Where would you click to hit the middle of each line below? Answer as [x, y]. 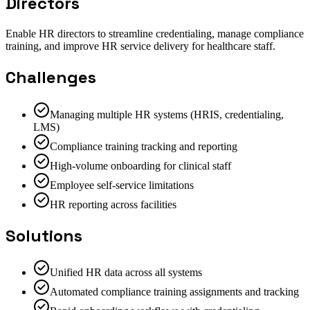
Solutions [44, 235]
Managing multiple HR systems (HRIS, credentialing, [167, 114]
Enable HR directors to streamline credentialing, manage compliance [155, 33]
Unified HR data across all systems [126, 273]
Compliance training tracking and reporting [144, 146]
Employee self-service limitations [122, 185]
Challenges [51, 77]
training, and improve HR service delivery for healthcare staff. [140, 46]
